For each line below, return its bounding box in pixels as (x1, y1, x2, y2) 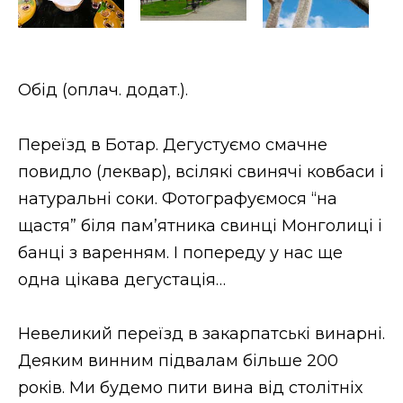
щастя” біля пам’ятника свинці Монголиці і (18, 215, 382, 236)
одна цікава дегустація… (18, 269, 226, 290)
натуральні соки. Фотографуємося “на (18, 188, 337, 209)
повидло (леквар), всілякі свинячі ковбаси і (18, 161, 384, 182)
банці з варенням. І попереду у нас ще (18, 242, 343, 263)
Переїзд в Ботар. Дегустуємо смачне (18, 134, 327, 155)
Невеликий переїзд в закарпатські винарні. (18, 324, 385, 345)
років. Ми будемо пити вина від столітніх (18, 378, 363, 399)
